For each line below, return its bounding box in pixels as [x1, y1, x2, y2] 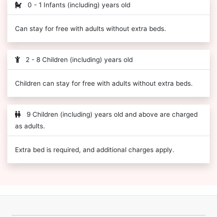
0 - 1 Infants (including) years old [26, 1, 130, 9]
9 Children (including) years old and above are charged [25, 110, 198, 119]
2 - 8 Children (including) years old [24, 56, 133, 64]
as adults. [15, 122, 45, 130]
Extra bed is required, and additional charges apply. [15, 146, 174, 154]
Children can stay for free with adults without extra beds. [15, 79, 193, 88]
